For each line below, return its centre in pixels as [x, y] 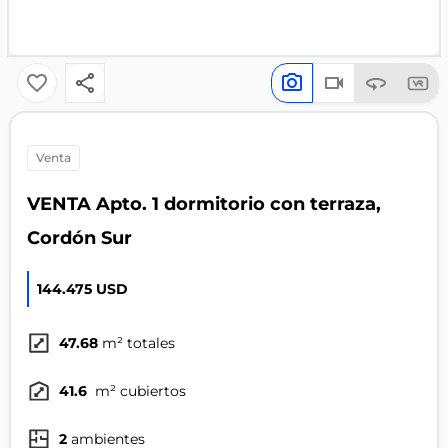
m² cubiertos [138, 391]
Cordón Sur [79, 238]
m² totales [138, 343]
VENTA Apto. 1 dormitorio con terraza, [203, 204]
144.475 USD [82, 289]
